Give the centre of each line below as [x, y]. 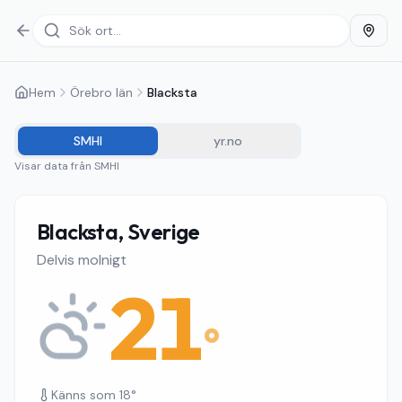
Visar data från [54, 166]
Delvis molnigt [82, 260]
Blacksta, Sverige [118, 232]
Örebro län [101, 92]
